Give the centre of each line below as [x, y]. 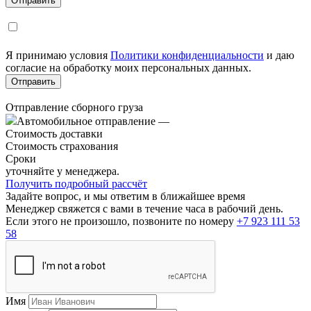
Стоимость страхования [62, 146]
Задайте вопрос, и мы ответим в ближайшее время [125, 196]
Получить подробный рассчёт [76, 183]
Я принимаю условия [58, 55]
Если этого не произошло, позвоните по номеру [121, 221]
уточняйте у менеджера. [62, 171]
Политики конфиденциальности [187, 55]
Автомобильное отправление [87, 121]
